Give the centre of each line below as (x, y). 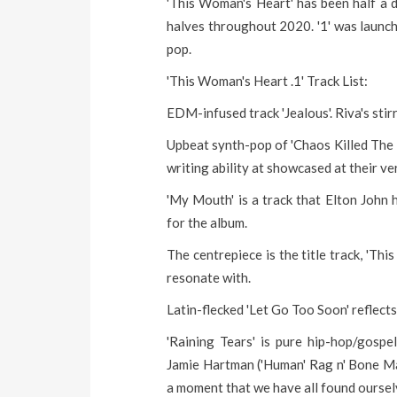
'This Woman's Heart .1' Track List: (268, 81)
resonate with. (209, 277)
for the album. (207, 222)
